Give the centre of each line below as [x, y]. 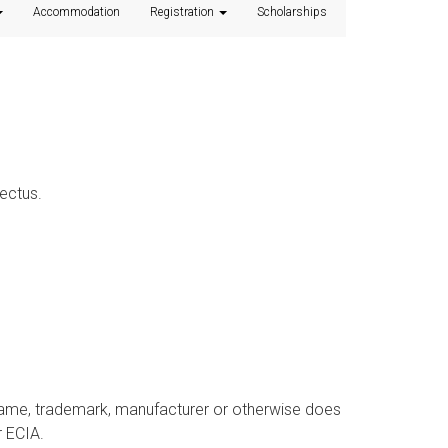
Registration [183, 11]
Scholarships [292, 11]
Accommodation [76, 11]
